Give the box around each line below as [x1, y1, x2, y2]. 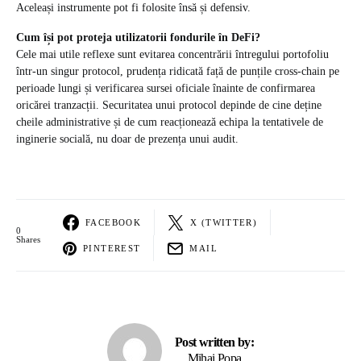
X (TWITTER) [190, 217, 258, 227]
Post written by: [174, 335, 255, 350]
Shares [16, 234, 40, 245]
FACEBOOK [85, 217, 141, 227]
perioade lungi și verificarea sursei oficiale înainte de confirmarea [16, 82, 315, 95]
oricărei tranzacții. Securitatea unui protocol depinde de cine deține [16, 99, 322, 112]
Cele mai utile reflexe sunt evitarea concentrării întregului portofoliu [16, 48, 329, 61]
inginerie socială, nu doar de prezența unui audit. [16, 133, 239, 146]
